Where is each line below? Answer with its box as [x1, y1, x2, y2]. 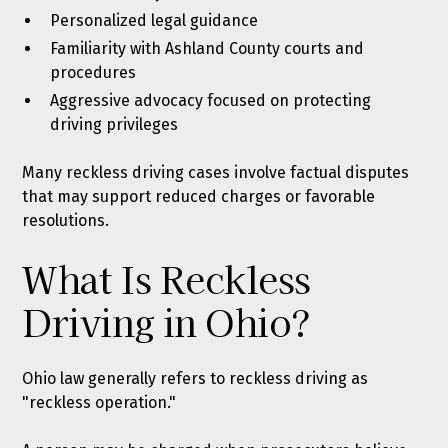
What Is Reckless [22, 252, 311, 304]
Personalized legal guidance [50, 11, 259, 30]
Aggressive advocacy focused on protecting [50, 91, 372, 110]
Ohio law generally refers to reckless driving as [22, 369, 369, 388]
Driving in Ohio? [22, 295, 311, 347]
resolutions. [22, 211, 110, 230]
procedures [50, 63, 137, 82]
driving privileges [50, 115, 179, 134]
